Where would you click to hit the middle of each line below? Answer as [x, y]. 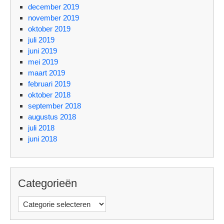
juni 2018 [42, 139]
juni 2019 [42, 51]
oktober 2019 [49, 29]
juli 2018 [41, 128]
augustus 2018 [52, 117]
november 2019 [53, 18]
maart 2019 [46, 73]
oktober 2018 [49, 95]
